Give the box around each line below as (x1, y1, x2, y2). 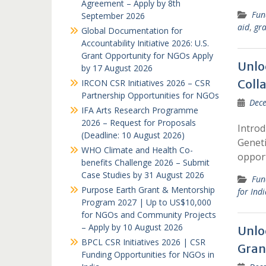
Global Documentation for (81, 25, 182, 36)
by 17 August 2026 (81, 62, 153, 74)
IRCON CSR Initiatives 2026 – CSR (81, 77, 210, 88)
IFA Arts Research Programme (81, 104, 198, 116)
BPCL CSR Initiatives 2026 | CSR (81, 236, 205, 248)
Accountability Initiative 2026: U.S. (81, 37, 209, 49)
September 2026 (81, 10, 145, 21)
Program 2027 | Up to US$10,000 (81, 197, 211, 208)
